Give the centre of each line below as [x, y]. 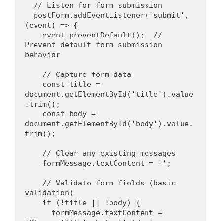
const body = [34, 114]
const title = [34, 85]
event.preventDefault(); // [34, 35]
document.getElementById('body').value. [109, 124]
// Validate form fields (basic [34, 183]
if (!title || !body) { [91, 203]
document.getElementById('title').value [109, 94]
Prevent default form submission [93, 45]
